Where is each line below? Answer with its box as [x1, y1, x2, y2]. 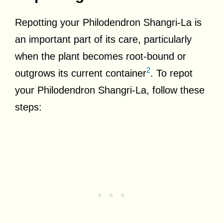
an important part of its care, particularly [15, 33, 192, 45]
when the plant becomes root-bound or [15, 50, 186, 62]
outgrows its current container [15, 67, 146, 79]
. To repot [150, 67, 193, 79]
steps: [15, 101, 42, 112]
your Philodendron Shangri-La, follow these [15, 84, 205, 96]
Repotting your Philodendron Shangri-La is [15, 16, 202, 28]
